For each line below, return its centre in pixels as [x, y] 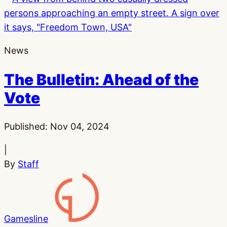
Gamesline [26, 218]
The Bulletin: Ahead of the [101, 79]
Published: [27, 126]
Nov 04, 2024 [80, 126]
